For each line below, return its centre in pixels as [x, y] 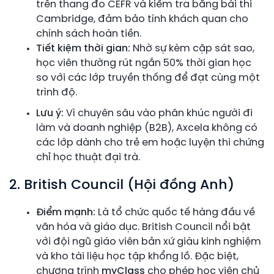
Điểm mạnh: [66, 212]
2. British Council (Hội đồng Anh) [122, 185]
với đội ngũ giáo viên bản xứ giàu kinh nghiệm [149, 242]
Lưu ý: [50, 113]
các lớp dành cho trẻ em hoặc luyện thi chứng [150, 143]
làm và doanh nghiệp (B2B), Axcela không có [147, 128]
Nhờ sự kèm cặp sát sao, [192, 48]
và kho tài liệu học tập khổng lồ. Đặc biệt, [137, 256]
